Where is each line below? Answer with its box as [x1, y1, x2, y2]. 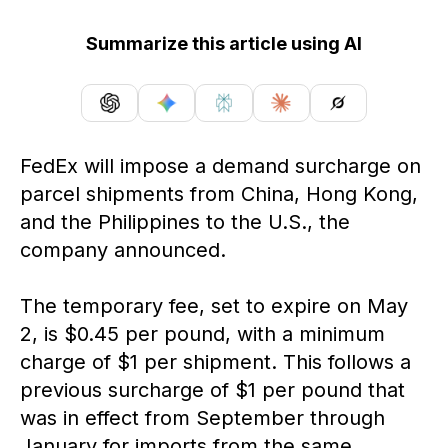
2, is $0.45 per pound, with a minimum [20, 321, 385, 346]
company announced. [20, 237, 226, 262]
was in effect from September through [20, 405, 385, 430]
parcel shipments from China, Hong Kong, [20, 181, 418, 206]
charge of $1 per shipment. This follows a [20, 349, 411, 374]
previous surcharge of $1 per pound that [20, 377, 405, 402]
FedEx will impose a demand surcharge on [20, 153, 421, 178]
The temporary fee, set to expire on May [20, 293, 408, 318]
